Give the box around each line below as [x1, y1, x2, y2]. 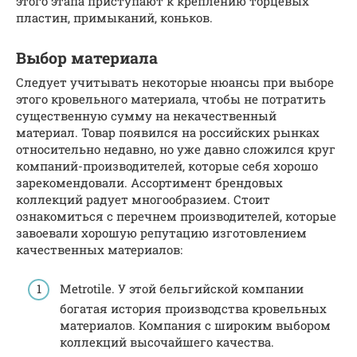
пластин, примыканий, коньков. [16, 10, 213, 25]
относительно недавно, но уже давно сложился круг [16, 141, 335, 157]
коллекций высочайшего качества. [60, 333, 274, 350]
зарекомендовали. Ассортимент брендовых [16, 175, 283, 190]
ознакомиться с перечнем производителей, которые [16, 208, 336, 224]
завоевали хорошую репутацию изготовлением [16, 225, 307, 241]
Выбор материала [16, 48, 158, 69]
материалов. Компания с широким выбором [60, 316, 331, 333]
